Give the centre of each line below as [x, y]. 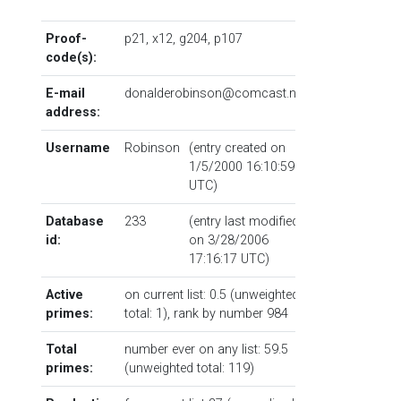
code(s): [71, 58]
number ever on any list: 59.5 [206, 350]
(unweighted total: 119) [189, 368]
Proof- [66, 39]
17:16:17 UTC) [229, 259]
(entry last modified [243, 222]
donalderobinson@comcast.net [215, 94]
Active [64, 295]
